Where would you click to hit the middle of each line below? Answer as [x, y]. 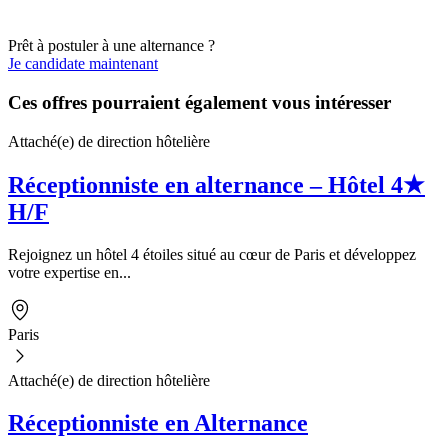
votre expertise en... [69, 272]
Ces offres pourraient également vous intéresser [199, 103]
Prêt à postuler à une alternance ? [111, 46]
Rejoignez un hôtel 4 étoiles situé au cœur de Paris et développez [212, 254]
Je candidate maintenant [83, 64]
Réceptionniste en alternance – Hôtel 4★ [216, 184]
